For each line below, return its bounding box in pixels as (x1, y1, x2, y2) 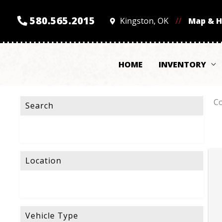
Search (25, 100, 54, 111)
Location (25, 155, 61, 166)
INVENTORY (159, 59, 206, 70)
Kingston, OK (118, 15, 170, 27)
